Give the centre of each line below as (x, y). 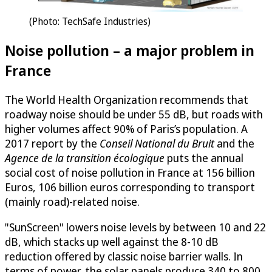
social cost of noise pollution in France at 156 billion (130, 173)
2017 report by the (52, 144)
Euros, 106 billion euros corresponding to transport (130, 187)
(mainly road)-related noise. (72, 202)
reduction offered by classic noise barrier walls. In (124, 257)
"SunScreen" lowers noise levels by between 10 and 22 (135, 227)
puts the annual (204, 158)
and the (234, 144)
